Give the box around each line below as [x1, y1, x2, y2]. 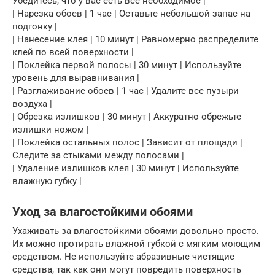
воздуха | [12, 98, 52, 109]
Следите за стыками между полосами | [12, 150, 184, 161]
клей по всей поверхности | [12, 47, 134, 58]
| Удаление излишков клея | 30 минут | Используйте [12, 163, 239, 174]
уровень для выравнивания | [12, 72, 139, 83]
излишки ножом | [12, 124, 89, 135]
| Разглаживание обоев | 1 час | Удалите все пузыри [12, 85, 239, 96]
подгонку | [12, 21, 57, 32]
